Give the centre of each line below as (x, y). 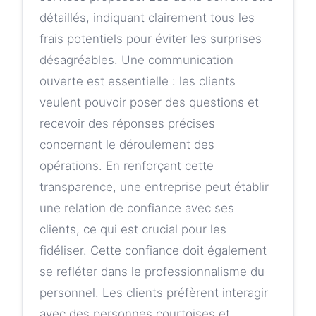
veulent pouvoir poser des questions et (149, 103)
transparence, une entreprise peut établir (154, 187)
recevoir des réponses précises (127, 124)
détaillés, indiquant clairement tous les (147, 18)
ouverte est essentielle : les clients (138, 81)
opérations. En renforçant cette (127, 166)
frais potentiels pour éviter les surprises (151, 39)
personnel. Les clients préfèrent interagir (154, 293)
